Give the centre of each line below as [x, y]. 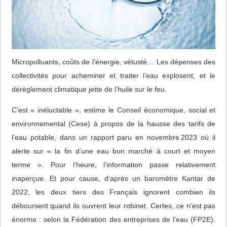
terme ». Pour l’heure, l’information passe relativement [113, 164]
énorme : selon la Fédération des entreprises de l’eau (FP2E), [113, 219]
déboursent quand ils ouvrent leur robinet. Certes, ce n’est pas [113, 205]
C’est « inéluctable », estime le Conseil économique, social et [113, 110]
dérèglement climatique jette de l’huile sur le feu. [89, 89]
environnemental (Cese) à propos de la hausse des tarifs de [113, 123]
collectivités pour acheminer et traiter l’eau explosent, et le [113, 75]
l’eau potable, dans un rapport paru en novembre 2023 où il [113, 137]
